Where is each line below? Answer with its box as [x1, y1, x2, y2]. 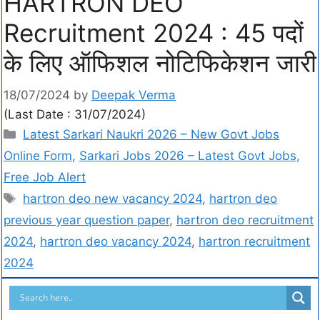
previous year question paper [4, 212, 169, 227]
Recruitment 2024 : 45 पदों [4, 18, 304, 49]
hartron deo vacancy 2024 [40, 234, 191, 249]
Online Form [4, 148, 72, 163]
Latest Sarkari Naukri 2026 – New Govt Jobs [23, 126, 280, 141]
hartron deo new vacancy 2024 [23, 191, 203, 206]
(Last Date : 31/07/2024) [4, 106, 146, 121]
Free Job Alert [4, 169, 86, 184]
